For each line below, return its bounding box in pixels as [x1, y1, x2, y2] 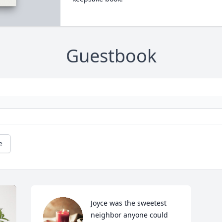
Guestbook [65, 44, 157, 68]
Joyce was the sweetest [91, 198, 167, 208]
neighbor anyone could [91, 210, 168, 220]
